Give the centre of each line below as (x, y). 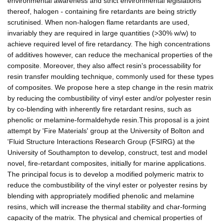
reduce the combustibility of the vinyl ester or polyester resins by (107, 185)
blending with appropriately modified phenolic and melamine (101, 196)
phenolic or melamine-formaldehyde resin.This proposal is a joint (108, 120)
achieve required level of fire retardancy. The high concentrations (109, 44)
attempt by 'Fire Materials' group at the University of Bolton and (106, 130)
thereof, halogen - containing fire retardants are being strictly (102, 11)
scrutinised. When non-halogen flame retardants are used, (98, 22)
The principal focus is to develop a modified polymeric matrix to (106, 174)
